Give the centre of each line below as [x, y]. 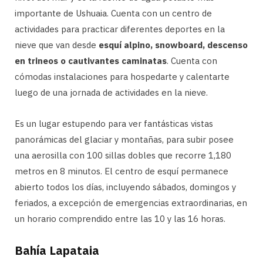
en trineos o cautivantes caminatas [91, 60]
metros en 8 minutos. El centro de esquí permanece [122, 171]
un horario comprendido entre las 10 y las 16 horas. [120, 218]
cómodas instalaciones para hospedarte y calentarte [122, 76]
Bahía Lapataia [57, 250]
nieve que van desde [57, 45]
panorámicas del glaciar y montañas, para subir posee [124, 139]
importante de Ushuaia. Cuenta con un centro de [113, 13]
